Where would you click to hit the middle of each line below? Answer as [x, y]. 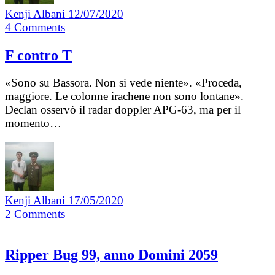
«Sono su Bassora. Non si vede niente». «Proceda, [123, 82]
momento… [33, 123]
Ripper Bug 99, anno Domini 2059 [111, 255]
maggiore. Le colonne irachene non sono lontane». [124, 96]
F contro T [38, 55]
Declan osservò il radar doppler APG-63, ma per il [123, 109]
